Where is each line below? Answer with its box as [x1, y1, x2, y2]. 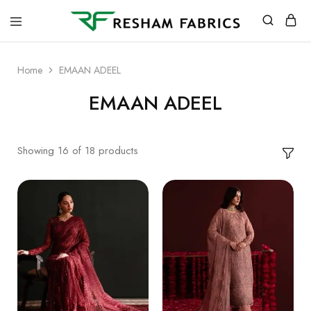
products [99, 143, 138, 158]
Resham [49, 29, 85, 45]
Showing [17, 143, 54, 158]
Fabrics [49, 40, 82, 56]
